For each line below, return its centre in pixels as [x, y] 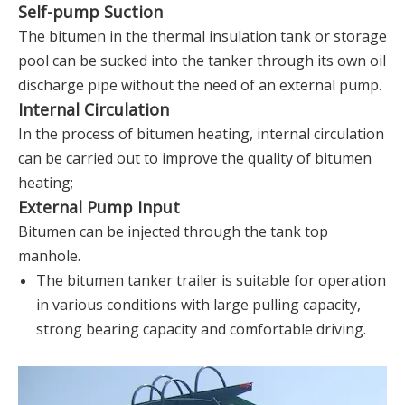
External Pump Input [99, 207]
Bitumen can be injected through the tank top [173, 231]
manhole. [49, 255]
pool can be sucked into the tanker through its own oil [202, 60]
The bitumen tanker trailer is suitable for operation [211, 280]
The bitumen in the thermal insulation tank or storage [202, 36]
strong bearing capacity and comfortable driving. [201, 329]
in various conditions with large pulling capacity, [198, 304]
